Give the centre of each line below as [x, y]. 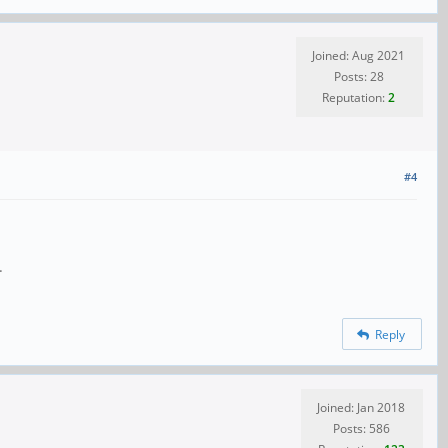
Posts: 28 [358, 76]
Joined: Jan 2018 [361, 407]
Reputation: [355, 97]
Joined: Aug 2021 [358, 55]
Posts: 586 [361, 428]
